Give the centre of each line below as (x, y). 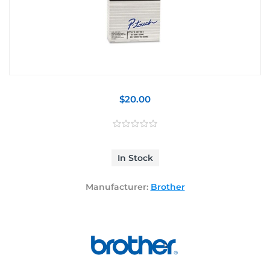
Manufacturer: (117, 187)
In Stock (135, 158)
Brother (168, 187)
